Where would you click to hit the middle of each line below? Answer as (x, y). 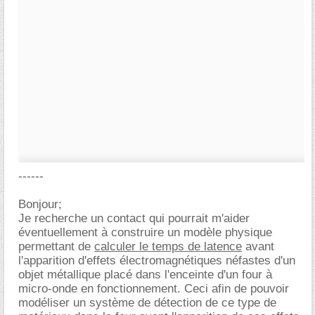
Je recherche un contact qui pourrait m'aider (134, 218)
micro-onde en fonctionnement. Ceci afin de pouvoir (154, 289)
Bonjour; (40, 204)
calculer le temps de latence (168, 246)
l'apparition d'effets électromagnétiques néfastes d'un (157, 261)
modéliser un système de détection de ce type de (147, 303)
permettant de (56, 246)
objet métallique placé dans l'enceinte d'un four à (145, 275)
